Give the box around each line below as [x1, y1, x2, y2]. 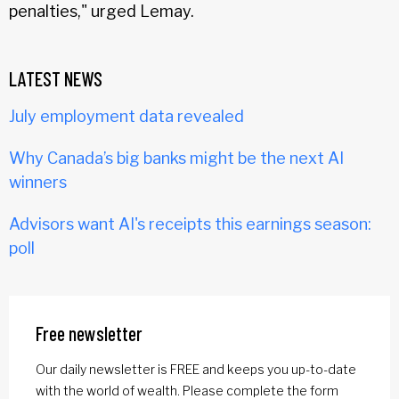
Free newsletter [36, 321, 142, 345]
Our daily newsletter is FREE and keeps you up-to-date [36, 361, 356, 377]
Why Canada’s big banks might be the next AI [9, 148, 344, 167]
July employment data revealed [9, 106, 244, 126]
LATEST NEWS [9, 66, 102, 90]
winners [9, 172, 67, 191]
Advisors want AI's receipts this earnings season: [9, 214, 371, 233]
